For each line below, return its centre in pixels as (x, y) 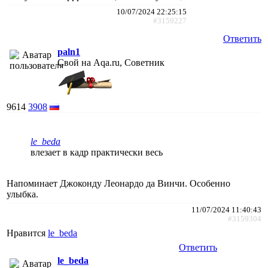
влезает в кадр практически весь (97, 152)
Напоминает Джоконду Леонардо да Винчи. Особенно (118, 183)
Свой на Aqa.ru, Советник (111, 62)
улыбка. (22, 194)
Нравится (27, 233)
